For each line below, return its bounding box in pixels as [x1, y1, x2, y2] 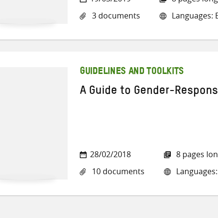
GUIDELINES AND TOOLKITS [80, 70, 184, 75]
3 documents [90, 10, 140, 21]
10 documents [90, 166, 145, 177]
